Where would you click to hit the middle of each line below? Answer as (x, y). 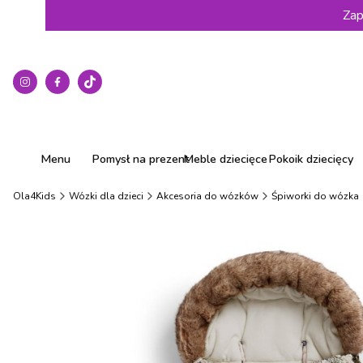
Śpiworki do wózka (315, 196)
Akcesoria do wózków (207, 196)
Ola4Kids (34, 196)
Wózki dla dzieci (106, 196)
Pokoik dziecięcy (310, 159)
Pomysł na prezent (140, 159)
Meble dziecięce (226, 159)
